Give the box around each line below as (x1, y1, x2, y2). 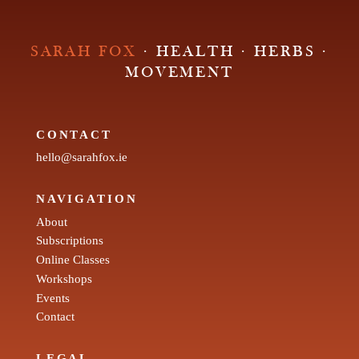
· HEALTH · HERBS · (136, 45, 329, 61)
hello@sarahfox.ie (35, 150, 127, 164)
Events (35, 290, 70, 305)
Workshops (35, 271, 92, 285)
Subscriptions (35, 233, 103, 248)
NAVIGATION (35, 192, 138, 206)
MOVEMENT (124, 66, 235, 82)
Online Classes (35, 252, 110, 267)
